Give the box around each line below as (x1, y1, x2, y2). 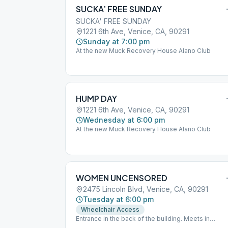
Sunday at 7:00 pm (83, 37, 150, 46)
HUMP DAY (76, 93, 117, 104)
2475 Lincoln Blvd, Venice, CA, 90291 (83, 185, 208, 193)
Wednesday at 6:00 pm (83, 116, 165, 124)
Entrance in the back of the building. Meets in (76, 215, 210, 222)
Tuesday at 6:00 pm (83, 195, 154, 204)
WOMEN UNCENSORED (76, 173, 167, 183)
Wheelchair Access (81, 206, 139, 213)
